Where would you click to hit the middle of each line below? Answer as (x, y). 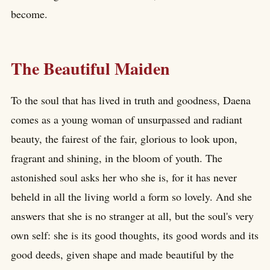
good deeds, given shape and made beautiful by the (122, 254)
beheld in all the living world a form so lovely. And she (131, 196)
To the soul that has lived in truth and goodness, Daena (131, 100)
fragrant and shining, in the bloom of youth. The (117, 158)
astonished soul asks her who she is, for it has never (124, 177)
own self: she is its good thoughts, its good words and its (135, 235)
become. (29, 14)
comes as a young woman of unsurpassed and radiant (127, 119)
